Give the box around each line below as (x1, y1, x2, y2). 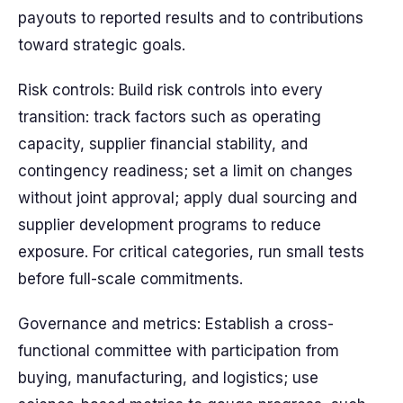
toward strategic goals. (18, 36, 185, 54)
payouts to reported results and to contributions (18, 9, 363, 27)
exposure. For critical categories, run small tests (18, 243, 364, 261)
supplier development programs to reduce (18, 216, 321, 234)
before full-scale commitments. (18, 270, 243, 288)
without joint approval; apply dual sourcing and (18, 189, 357, 207)
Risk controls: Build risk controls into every (18, 81, 323, 99)
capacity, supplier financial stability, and (18, 135, 308, 153)
